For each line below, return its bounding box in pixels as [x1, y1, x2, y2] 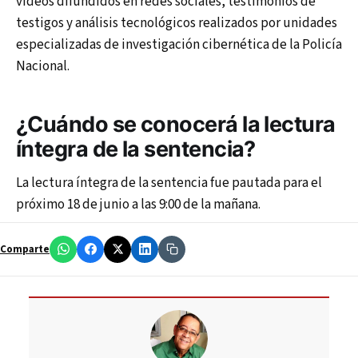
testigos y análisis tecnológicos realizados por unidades [16, 13, 337, 33]
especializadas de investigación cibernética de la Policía [16, 34, 342, 54]
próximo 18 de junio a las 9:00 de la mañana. [16, 194, 261, 214]
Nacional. [16, 56, 70, 76]
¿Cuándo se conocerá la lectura [16, 111, 336, 138]
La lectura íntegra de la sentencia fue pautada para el [16, 173, 322, 193]
